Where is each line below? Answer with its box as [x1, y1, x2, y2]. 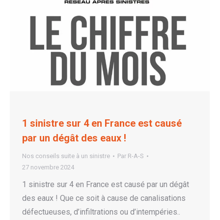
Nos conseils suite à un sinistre [22, 152, 110, 160]
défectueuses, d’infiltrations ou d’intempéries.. [22, 207, 180, 217]
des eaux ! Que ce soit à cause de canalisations [22, 193, 186, 203]
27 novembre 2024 [22, 164, 74, 171]
